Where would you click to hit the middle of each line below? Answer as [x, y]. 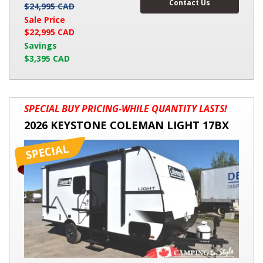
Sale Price [45, 19]
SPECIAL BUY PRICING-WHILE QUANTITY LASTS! [126, 108]
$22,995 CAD [49, 32]
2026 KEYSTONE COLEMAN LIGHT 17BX [127, 125]
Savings [41, 46]
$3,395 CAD [47, 58]
